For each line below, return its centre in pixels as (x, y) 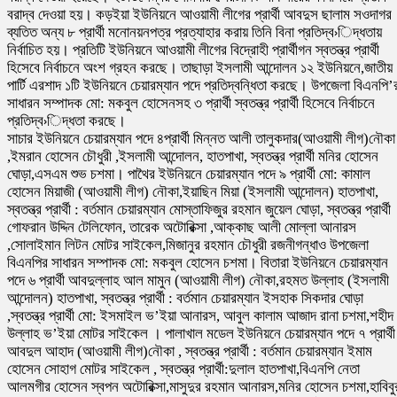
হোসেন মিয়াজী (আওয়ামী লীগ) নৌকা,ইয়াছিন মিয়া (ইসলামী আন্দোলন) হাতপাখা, (193, 192)
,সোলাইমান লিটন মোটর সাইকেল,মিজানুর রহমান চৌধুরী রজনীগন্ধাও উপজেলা (188, 245)
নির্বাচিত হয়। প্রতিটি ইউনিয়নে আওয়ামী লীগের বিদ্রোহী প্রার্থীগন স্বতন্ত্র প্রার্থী (193, 51)
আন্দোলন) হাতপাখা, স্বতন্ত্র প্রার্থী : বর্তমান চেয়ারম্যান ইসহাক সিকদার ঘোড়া (185, 299)
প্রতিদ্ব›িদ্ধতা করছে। (66, 121)
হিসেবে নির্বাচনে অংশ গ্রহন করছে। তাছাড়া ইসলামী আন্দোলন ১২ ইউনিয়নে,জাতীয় (200, 68)
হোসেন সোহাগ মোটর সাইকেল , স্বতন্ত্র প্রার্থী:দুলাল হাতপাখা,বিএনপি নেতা (183, 370)
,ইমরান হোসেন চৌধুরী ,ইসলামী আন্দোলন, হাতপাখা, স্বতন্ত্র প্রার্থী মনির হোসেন (193, 157)
